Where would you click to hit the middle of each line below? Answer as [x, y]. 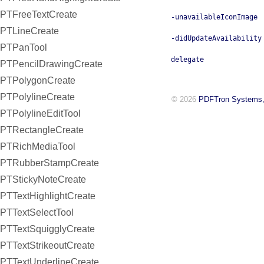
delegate [187, 60]
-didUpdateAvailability [216, 39]
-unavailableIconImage [214, 17]
